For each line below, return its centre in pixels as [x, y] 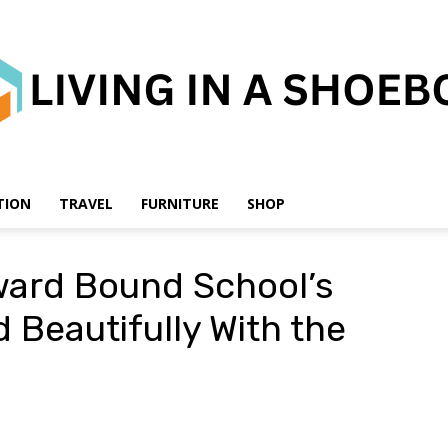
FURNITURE [180, 203]
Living [241, 244]
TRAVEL [86, 203]
